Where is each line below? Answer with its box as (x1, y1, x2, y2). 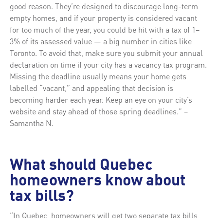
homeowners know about (10, 173, 185, 189)
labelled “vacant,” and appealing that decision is (10, 82, 173, 93)
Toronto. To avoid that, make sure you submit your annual (10, 47, 203, 58)
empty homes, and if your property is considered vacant (10, 12, 197, 23)
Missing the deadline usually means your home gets (10, 71, 186, 81)
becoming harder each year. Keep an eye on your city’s (10, 94, 192, 105)
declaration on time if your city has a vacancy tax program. (10, 59, 207, 70)
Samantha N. (10, 117, 54, 128)
